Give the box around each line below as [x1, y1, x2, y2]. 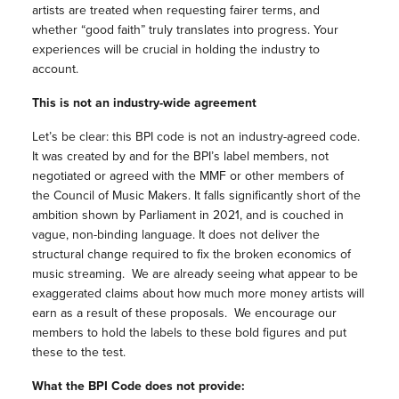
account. [31, 60, 78, 78]
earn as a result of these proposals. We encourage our [31, 304, 337, 322]
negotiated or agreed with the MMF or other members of [31, 167, 344, 185]
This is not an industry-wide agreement [31, 94, 256, 112]
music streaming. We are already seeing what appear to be [31, 265, 358, 283]
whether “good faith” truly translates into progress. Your [31, 20, 338, 39]
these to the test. [31, 343, 126, 362]
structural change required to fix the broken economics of [31, 245, 351, 264]
